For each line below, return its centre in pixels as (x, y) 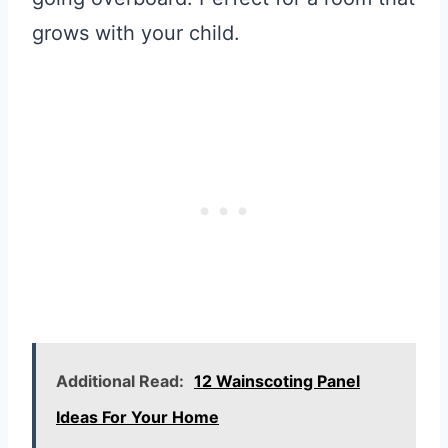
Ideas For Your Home (137, 416)
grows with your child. (136, 32)
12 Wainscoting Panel (277, 380)
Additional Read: (120, 380)
